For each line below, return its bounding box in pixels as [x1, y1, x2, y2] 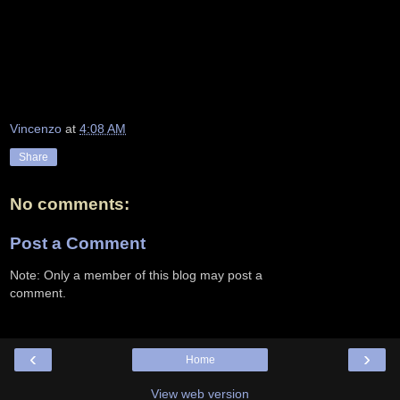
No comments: [10, 195, 129, 214]
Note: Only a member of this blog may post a [10, 268, 262, 283]
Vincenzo [10, 121, 62, 137]
